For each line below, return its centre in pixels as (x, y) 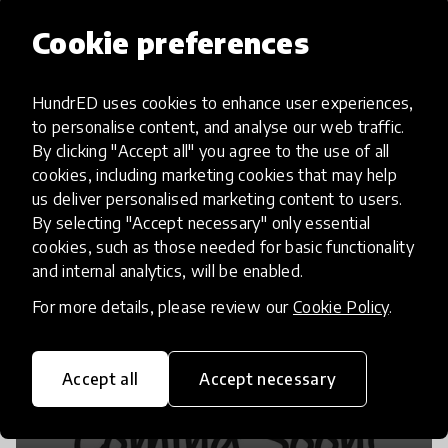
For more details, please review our (162, 307)
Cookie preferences (171, 42)
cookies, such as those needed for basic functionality (223, 247)
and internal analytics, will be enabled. (168, 271)
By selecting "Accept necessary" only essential (201, 223)
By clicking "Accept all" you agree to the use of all (211, 151)
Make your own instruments (160, 88)
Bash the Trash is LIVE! (137, 420)
